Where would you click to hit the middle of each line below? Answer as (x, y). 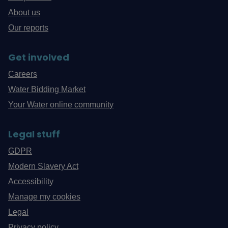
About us (24, 13)
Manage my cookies (45, 197)
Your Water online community (61, 105)
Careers (23, 74)
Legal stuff (34, 134)
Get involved (39, 58)
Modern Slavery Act (44, 166)
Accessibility (31, 182)
